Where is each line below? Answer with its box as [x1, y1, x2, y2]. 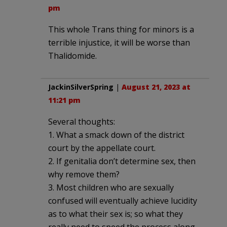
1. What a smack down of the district [48, 129, 184, 140]
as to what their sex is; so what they [48, 208, 183, 219]
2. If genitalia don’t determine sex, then [48, 155, 196, 167]
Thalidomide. [48, 50, 97, 61]
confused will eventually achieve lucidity [48, 195, 197, 206]
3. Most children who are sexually [48, 181, 174, 193]
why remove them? [48, 168, 120, 180]
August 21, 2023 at [122, 82, 191, 92]
